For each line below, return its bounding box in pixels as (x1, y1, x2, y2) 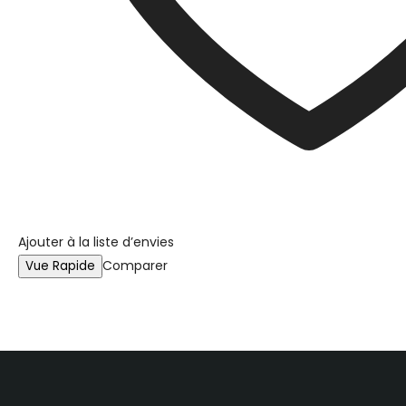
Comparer (102, 256, 168, 275)
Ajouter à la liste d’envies (18, 233, 174, 251)
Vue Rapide (25, 257, 95, 275)
